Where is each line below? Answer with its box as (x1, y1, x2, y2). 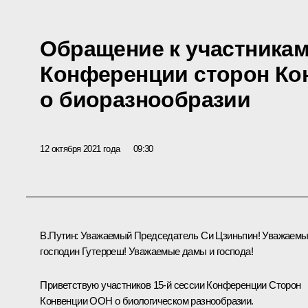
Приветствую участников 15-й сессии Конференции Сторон (40, 279, 301, 291)
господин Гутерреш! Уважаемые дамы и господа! (40, 245, 253, 258)
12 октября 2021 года (40, 143, 120, 154)
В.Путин (40, 230, 76, 242)
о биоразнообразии (40, 87, 251, 112)
